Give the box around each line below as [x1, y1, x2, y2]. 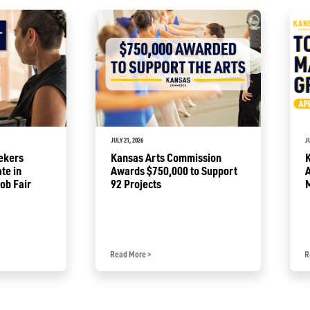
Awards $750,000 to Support [111, 163, 237, 178]
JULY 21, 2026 [111, 136, 143, 144]
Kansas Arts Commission [111, 149, 221, 165]
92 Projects [111, 176, 161, 191]
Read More [110, 248, 148, 259]
